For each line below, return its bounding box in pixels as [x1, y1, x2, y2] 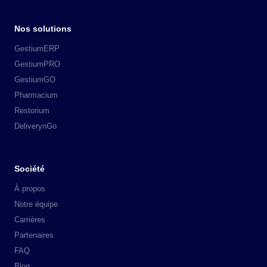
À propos [14, 184, 45, 193]
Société [14, 164, 45, 173]
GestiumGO [14, 74, 55, 84]
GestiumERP [14, 44, 60, 53]
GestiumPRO [14, 59, 60, 69]
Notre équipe [14, 199, 58, 209]
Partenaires [14, 230, 54, 240]
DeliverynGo [14, 121, 57, 131]
